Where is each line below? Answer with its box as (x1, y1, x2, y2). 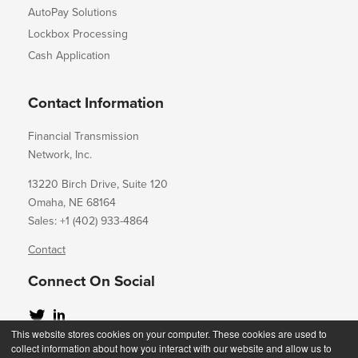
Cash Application (28, 48, 110, 62)
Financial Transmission (28, 129, 139, 143)
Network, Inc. (28, 147, 92, 161)
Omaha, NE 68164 (28, 195, 116, 209)
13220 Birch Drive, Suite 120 (28, 177, 168, 191)
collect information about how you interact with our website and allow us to (11, 341, 332, 355)
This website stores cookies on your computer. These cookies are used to (11, 327, 327, 340)
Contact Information (28, 93, 164, 112)
